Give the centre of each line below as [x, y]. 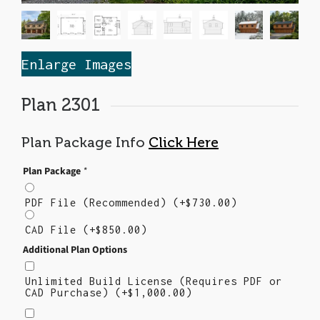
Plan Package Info [85, 142]
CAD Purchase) [70, 292]
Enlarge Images [76, 64]
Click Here [184, 142]
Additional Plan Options [75, 249]
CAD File [54, 229]
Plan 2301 [61, 105]
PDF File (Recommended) [99, 202]
